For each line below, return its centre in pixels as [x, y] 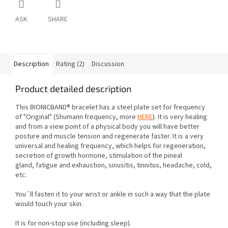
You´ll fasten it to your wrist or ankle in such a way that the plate [113, 195]
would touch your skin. [49, 204]
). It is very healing [180, 117]
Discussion [108, 64]
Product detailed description [73, 89]
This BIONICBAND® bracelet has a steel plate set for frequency [110, 108]
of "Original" [34, 117]
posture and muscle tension [59, 137]
